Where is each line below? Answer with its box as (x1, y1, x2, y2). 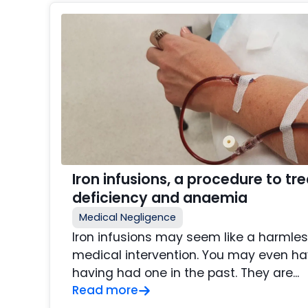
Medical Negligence (79, 210, 176, 225)
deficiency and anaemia (72, 188, 247, 208)
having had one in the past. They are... (72, 265, 299, 282)
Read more (72, 282, 138, 299)
